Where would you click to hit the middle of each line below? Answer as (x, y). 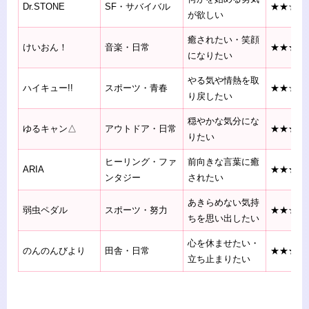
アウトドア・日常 (141, 129)
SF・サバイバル (138, 7)
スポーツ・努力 (137, 210)
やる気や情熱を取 (224, 81)
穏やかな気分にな (224, 121)
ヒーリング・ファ (141, 162)
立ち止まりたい (219, 259)
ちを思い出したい (224, 219)
